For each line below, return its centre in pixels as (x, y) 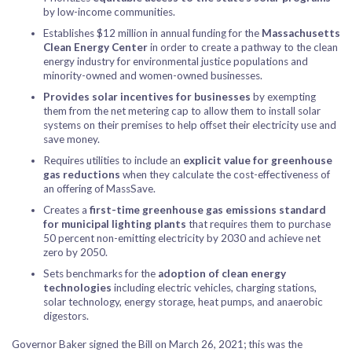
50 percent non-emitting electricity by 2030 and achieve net (182, 238)
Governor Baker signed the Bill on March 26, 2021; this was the (157, 344)
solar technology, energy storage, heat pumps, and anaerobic (183, 302)
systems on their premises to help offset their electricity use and (190, 125)
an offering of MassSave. (99, 189)
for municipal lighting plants (115, 224)
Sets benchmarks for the (101, 273)
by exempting (283, 97)
